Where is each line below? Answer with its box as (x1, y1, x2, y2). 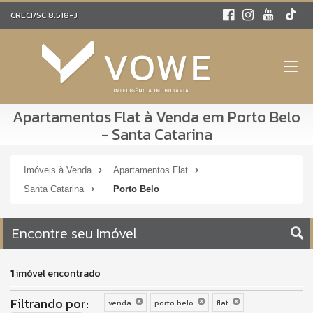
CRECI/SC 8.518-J (10, 9, 78, 22)
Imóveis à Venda (24, 165, 92, 175)
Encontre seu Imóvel (12, 223, 137, 244)
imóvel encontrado (14, 266, 101, 281)
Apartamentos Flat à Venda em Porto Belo (13, 105, 300, 129)
